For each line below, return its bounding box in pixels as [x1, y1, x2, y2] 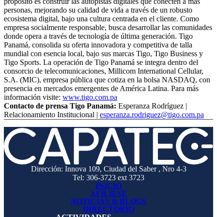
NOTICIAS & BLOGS [71, 197, 146, 206]
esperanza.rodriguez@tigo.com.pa [100, 110, 204, 119]
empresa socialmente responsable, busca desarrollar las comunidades [4, 23, 212, 32]
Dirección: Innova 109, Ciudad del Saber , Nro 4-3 [31, 165, 186, 173]
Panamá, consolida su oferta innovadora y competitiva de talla [4, 41, 192, 49]
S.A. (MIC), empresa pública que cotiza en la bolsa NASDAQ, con [4, 76, 210, 84]
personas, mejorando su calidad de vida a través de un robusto [4, 6, 192, 15]
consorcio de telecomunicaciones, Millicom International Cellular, [4, 67, 203, 76]
